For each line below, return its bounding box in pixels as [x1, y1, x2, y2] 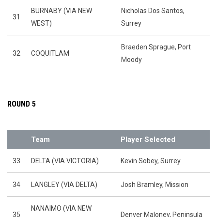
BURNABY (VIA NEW [31, 7, 92, 15]
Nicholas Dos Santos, [121, 7, 185, 15]
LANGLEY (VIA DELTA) [31, 181, 97, 188]
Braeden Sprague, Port [121, 43, 191, 51]
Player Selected [121, 135, 175, 144]
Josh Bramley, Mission [121, 181, 188, 188]
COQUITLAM [31, 49, 69, 57]
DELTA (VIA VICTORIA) [31, 157, 99, 165]
